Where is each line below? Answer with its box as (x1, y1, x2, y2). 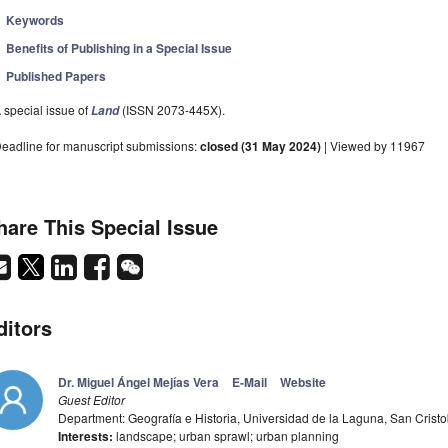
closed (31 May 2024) (200, 137, 321, 156)
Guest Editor (58, 391, 125, 409)
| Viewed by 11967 (321, 137, 425, 155)
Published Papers (6, 67, 107, 86)
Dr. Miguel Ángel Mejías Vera (58, 373, 219, 392)
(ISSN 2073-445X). (119, 101, 225, 119)
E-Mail (232, 373, 267, 392)
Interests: (58, 427, 113, 446)
